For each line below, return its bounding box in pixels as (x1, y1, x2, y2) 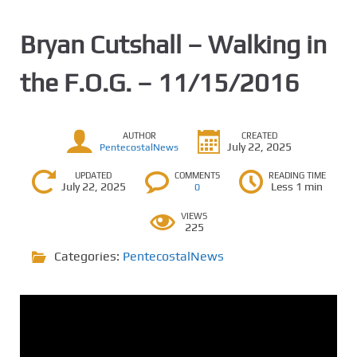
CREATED (241, 130, 277, 140)
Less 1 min (271, 180, 323, 193)
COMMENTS (174, 171, 220, 180)
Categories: (54, 249, 123, 264)
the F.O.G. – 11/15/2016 (20, 68, 300, 97)
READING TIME (268, 171, 326, 180)
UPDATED (75, 171, 112, 180)
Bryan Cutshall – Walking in (20, 29, 327, 59)
